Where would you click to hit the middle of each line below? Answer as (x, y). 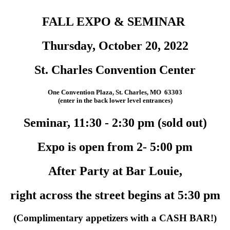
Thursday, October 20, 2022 (115, 46)
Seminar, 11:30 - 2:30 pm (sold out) (115, 123)
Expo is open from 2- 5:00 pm (115, 147)
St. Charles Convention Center (115, 70)
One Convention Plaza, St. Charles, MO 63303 (115, 92)
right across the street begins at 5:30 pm (115, 195)
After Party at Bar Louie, (115, 171)
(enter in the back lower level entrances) (115, 101)
